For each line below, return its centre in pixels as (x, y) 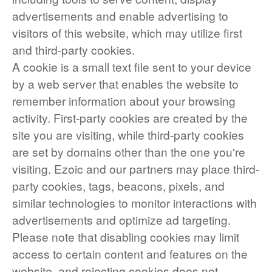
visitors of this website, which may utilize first (127, 32)
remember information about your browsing (124, 100)
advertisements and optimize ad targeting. (121, 219)
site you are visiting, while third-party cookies (128, 134)
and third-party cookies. (73, 49)
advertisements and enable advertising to (120, 15)
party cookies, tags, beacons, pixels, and (118, 185)
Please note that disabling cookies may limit (126, 236)
